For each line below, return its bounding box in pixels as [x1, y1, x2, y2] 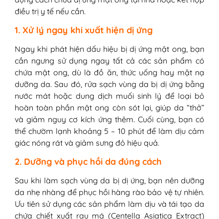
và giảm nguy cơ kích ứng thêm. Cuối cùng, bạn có [15, 114, 204, 125]
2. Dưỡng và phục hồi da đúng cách [15, 156, 162, 167]
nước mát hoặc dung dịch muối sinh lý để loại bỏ [15, 91, 204, 101]
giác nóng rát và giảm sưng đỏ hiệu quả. [15, 138, 159, 148]
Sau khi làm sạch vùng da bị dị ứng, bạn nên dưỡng [15, 175, 204, 186]
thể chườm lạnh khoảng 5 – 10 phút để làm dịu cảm [15, 126, 204, 136]
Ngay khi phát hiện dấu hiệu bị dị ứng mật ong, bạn [15, 44, 204, 54]
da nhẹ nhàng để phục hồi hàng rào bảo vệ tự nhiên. [15, 187, 204, 197]
